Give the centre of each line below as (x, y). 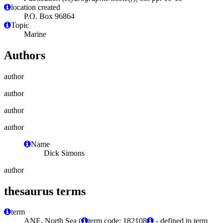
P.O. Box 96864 (49, 16)
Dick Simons (64, 153)
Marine (35, 34)
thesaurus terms (45, 191)
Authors (25, 55)
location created (36, 7)
